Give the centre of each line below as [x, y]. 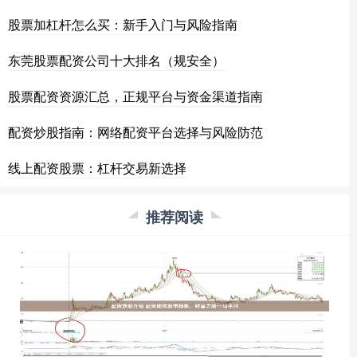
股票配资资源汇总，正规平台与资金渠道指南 [135, 96]
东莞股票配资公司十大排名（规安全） [116, 61]
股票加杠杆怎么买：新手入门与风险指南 [123, 25]
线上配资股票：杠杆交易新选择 [97, 168]
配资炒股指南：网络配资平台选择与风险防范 [135, 132]
